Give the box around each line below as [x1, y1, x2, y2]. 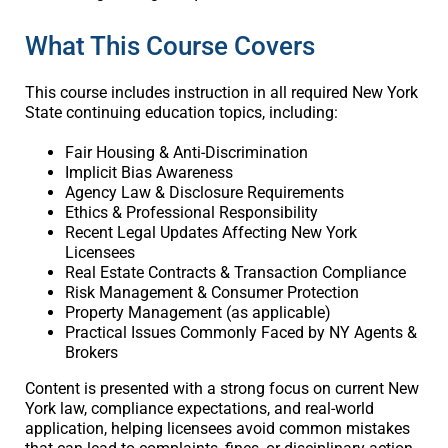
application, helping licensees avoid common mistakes [24, 419, 410, 439]
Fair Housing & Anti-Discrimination [64, 143, 308, 163]
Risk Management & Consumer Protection [64, 283, 359, 303]
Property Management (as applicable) [64, 303, 331, 323]
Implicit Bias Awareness [64, 163, 233, 183]
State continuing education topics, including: [24, 103, 338, 123]
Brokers [64, 343, 118, 363]
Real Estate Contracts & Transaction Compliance [64, 263, 406, 283]
